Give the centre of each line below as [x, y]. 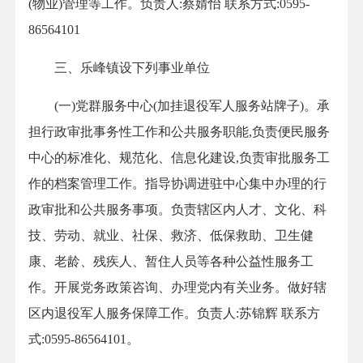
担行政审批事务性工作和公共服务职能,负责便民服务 [179, 132]
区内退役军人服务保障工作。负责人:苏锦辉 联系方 [174, 314]
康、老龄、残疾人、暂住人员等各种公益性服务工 [171, 262]
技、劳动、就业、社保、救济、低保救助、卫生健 [171, 236]
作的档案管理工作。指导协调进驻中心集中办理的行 [177, 184]
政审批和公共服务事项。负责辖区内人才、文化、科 [177, 210]
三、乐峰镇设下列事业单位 [119, 68]
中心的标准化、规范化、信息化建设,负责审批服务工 [179, 158]
